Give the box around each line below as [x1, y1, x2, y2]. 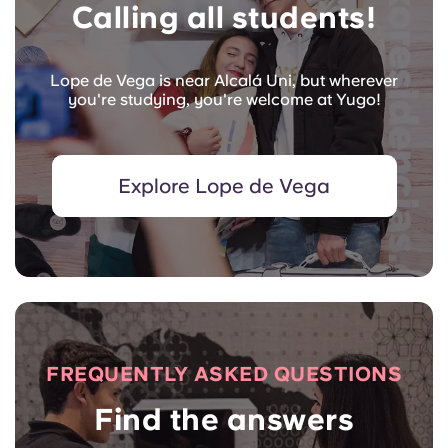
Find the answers [94, 400, 354, 437]
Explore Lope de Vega [118, 173, 330, 198]
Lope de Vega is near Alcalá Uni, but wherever [50, 70, 398, 90]
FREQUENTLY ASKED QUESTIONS [46, 361, 402, 386]
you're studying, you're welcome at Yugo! [67, 89, 381, 109]
